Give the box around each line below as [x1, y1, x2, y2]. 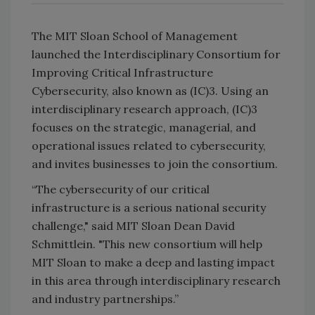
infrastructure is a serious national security [32, 200, 266, 214]
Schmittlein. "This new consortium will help [32, 236, 262, 251]
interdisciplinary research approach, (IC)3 [32, 101, 257, 116]
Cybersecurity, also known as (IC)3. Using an [32, 83, 269, 98]
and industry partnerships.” [32, 291, 179, 306]
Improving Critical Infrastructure [32, 65, 213, 79]
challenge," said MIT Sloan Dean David [32, 218, 235, 233]
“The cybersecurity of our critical [32, 181, 210, 196]
